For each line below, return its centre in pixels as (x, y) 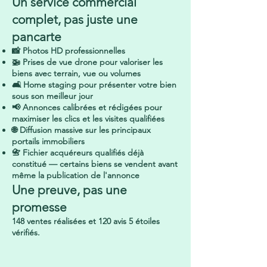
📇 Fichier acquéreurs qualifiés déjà (78, 153)
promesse (39, 207)
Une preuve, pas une (69, 190)
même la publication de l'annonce (76, 175)
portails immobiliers (48, 141)
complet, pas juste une (75, 19)
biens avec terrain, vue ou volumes (76, 73)
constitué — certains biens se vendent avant (95, 164)
